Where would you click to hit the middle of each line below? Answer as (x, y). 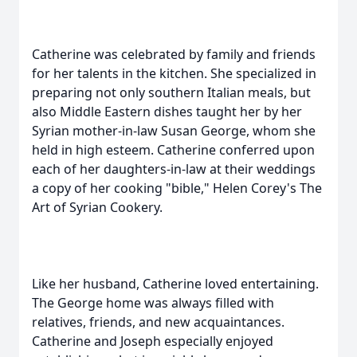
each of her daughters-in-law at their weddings (174, 169)
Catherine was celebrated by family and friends (174, 54)
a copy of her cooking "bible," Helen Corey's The (177, 188)
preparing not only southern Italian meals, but (171, 92)
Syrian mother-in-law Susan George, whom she (174, 131)
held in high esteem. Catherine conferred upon (173, 150)
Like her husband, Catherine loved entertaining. (175, 284)
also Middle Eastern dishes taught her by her (167, 112)
